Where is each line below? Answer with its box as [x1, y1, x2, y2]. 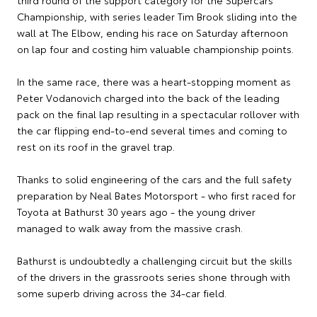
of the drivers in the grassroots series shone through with [17, 269, 290, 284]
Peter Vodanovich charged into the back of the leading [17, 90, 279, 105]
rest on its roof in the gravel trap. [17, 139, 175, 154]
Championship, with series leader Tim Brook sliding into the [17, 8, 297, 23]
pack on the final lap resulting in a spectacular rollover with [17, 106, 299, 121]
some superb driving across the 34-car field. [17, 285, 226, 300]
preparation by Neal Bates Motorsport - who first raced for [17, 188, 296, 202]
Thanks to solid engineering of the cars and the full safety [17, 171, 292, 186]
